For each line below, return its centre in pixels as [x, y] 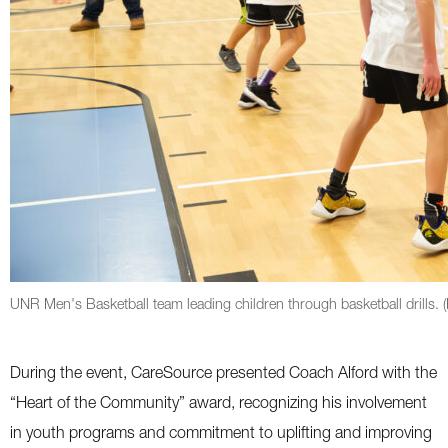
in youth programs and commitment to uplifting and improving [221, 432]
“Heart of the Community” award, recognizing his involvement [218, 402]
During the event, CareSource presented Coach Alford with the [223, 372]
